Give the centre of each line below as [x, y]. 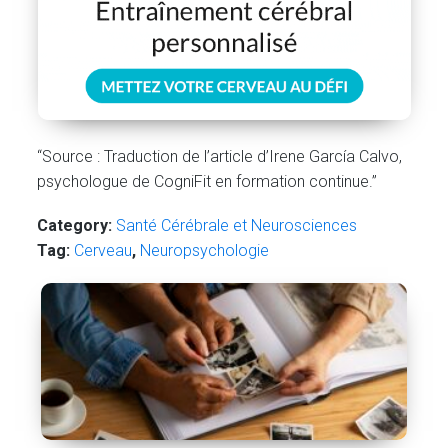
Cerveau [103, 251]
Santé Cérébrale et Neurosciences [237, 226]
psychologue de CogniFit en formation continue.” [207, 181]
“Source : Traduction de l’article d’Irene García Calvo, [220, 156]
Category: [75, 226]
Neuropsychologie [205, 251]
